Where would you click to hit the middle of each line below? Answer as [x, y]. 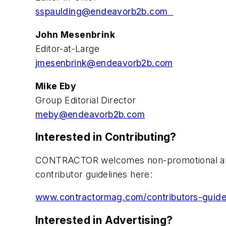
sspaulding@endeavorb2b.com [102, 12]
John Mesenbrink [75, 35]
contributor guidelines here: [94, 174]
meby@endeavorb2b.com [90, 114]
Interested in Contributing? [106, 137]
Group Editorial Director [86, 100]
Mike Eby [56, 86]
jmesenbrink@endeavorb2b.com [104, 63]
